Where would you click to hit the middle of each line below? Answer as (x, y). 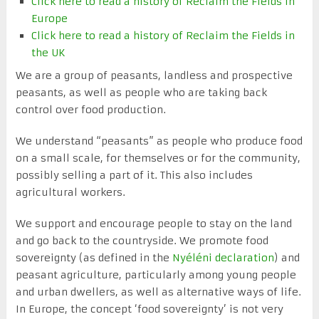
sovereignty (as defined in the (94, 257)
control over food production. (90, 109)
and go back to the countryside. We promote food (142, 240)
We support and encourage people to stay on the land (153, 223)
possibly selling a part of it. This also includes (134, 175)
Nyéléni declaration (223, 257)
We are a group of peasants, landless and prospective (154, 75)
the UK (49, 52)
